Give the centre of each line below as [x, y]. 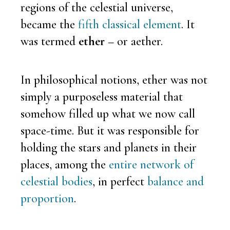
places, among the [65, 164]
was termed [50, 41]
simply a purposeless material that [102, 97]
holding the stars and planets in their [109, 147]
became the [49, 24]
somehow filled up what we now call [108, 113]
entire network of [151, 164]
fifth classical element [130, 24]
